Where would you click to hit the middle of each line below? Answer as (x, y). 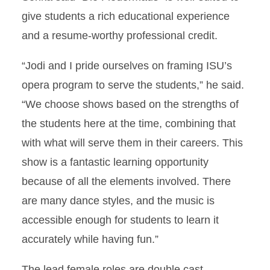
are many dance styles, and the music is (118, 201)
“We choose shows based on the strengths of (130, 104)
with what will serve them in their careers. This (132, 143)
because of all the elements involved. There (126, 181)
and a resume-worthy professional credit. (120, 36)
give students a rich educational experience (126, 16)
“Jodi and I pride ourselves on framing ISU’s (127, 66)
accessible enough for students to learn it (120, 220)
